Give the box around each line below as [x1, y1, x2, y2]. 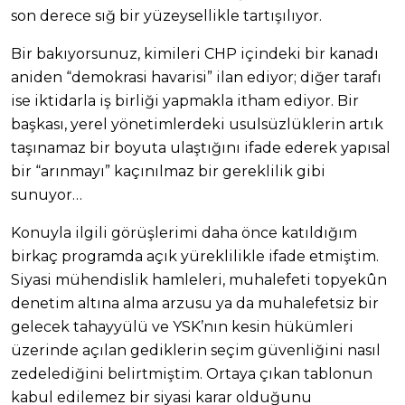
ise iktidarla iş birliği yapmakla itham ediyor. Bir [11, 92, 359, 110]
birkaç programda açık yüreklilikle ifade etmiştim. [11, 248, 379, 266]
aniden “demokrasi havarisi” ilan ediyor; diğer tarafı [11, 69, 381, 87]
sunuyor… [11, 186, 82, 204]
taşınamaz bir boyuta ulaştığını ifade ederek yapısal [11, 139, 391, 157]
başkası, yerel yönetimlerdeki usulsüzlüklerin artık [11, 116, 383, 134]
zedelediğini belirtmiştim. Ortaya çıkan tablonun [11, 365, 372, 383]
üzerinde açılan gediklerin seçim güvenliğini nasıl [11, 342, 381, 360]
